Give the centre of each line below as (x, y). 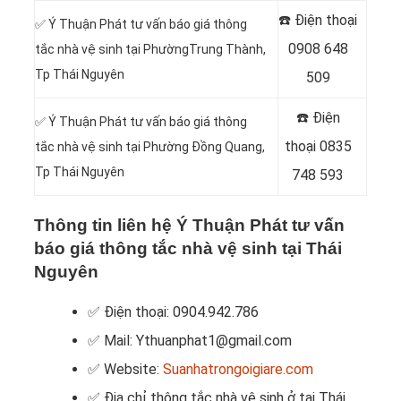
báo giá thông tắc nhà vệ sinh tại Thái (188, 249)
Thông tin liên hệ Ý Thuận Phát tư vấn (189, 226)
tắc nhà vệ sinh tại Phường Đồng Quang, (150, 147)
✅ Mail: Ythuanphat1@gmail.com (190, 341)
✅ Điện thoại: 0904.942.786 (173, 312)
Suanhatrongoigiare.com (238, 370)
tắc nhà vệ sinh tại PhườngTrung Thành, (150, 50)
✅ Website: (125, 370)
